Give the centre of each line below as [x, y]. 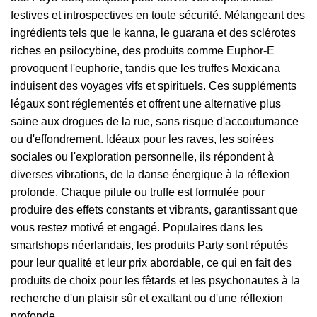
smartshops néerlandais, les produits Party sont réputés [149, 245]
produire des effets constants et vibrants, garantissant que [154, 209]
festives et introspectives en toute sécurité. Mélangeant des [158, 15]
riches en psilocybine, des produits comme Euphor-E [143, 50]
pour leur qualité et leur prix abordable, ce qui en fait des [151, 263]
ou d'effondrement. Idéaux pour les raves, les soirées [142, 139]
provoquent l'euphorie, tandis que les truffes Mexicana [145, 68]
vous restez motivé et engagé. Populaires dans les [137, 227]
